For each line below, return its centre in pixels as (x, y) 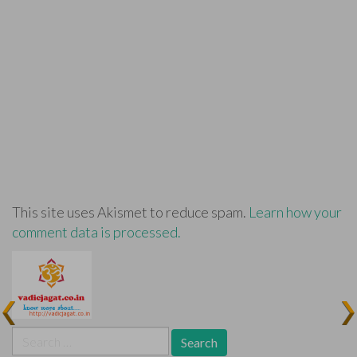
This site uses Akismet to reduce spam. (130, 212)
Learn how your (295, 212)
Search (32, 336)
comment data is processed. (96, 232)
